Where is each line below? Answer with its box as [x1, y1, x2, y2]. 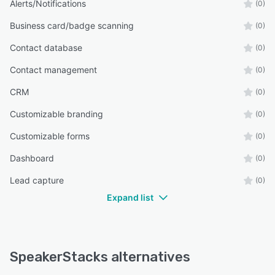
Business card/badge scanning [10, 20, 134, 31]
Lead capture [10, 174, 64, 185]
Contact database [10, 42, 82, 53]
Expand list [107, 192, 153, 203]
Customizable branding [10, 108, 103, 119]
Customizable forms [10, 130, 90, 141]
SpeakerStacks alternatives [10, 248, 190, 265]
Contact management [10, 64, 97, 75]
